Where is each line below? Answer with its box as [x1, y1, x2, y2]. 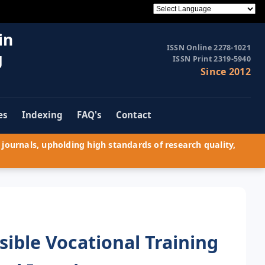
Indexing [22, 109, 63, 121]
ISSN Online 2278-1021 [166, 43, 251, 53]
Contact [116, 109, 151, 121]
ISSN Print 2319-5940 [173, 54, 251, 64]
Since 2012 [201, 65, 251, 79]
